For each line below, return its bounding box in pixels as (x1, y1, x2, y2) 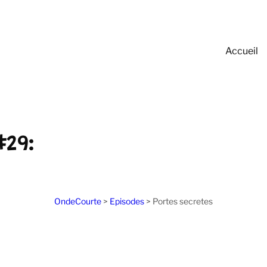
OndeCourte (54, 196, 101, 207)
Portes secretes (153, 196, 213, 207)
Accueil (225, 45, 258, 57)
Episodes (110, 196, 144, 207)
